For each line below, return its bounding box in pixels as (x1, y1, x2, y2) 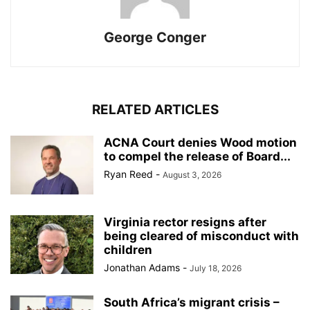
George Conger (104, 29, 206, 46)
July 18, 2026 (190, 263, 241, 274)
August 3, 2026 (163, 170, 221, 181)
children (104, 243, 152, 257)
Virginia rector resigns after (104, 215, 266, 230)
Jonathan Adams (104, 262, 180, 274)
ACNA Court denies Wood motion (104, 136, 297, 150)
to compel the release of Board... (104, 149, 291, 164)
